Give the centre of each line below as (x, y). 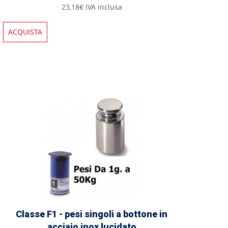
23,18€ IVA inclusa (92, 7)
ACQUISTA (25, 32)
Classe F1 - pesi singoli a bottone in (92, 214)
